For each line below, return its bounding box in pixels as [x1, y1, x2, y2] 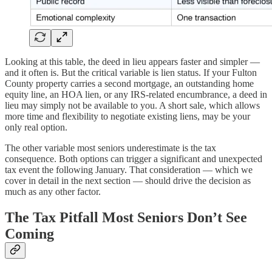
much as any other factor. [5, 186, 101, 197]
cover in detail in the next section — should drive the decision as [5, 175, 251, 186]
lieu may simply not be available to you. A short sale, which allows [5, 100, 260, 110]
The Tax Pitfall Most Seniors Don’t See [5, 209, 247, 225]
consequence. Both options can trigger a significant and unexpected [5, 153, 262, 164]
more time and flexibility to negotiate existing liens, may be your [5, 110, 250, 121]
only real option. [5, 121, 67, 132]
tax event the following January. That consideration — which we [5, 164, 253, 175]
